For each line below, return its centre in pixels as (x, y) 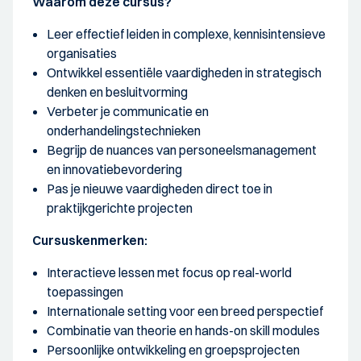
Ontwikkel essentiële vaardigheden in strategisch (184, 73)
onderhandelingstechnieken (124, 131)
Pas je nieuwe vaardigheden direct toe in (160, 189)
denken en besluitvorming (117, 92)
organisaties (82, 54)
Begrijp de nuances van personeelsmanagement (182, 150)
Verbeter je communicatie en (128, 112)
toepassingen (85, 292)
